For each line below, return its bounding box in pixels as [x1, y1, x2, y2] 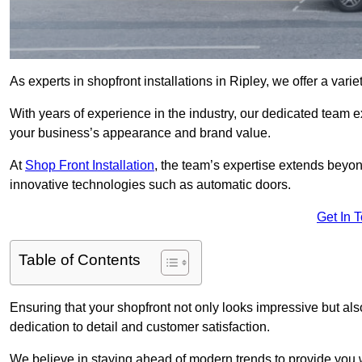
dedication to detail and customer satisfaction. [10, 320, 273, 335]
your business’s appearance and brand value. [10, 126, 271, 141]
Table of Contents [19, 251, 141, 269]
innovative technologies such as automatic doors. [10, 178, 294, 192]
